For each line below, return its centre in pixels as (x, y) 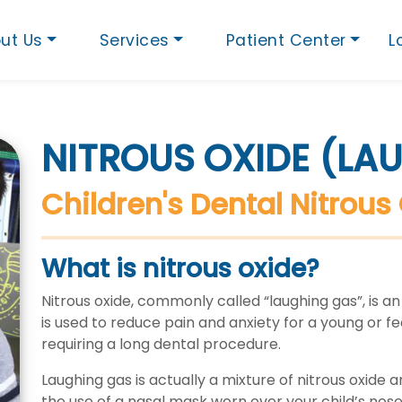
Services (134, 40)
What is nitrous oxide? (180, 269)
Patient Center (286, 40)
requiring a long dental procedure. (161, 344)
